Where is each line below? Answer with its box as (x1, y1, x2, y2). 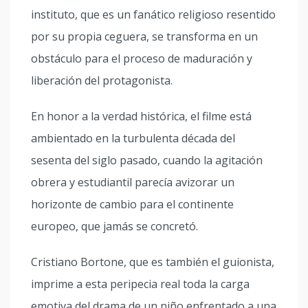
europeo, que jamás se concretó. (31, 219, 198, 234)
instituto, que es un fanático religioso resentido (31, 7, 276, 22)
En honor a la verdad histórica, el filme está (31, 109, 252, 124)
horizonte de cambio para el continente (31, 197, 234, 212)
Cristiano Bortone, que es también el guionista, (31, 254, 274, 269)
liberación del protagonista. (31, 73, 173, 88)
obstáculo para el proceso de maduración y (31, 51, 252, 66)
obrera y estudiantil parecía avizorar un (31, 175, 234, 190)
